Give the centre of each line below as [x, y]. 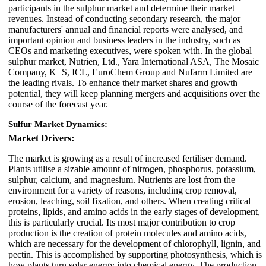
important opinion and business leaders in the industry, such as [124, 40]
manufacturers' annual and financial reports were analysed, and [126, 29]
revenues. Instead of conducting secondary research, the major [124, 18]
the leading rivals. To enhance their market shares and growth [123, 83]
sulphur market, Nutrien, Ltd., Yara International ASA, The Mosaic [134, 61]
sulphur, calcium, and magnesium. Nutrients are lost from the [122, 179]
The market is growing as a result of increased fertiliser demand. [128, 158]
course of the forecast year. [58, 104]
